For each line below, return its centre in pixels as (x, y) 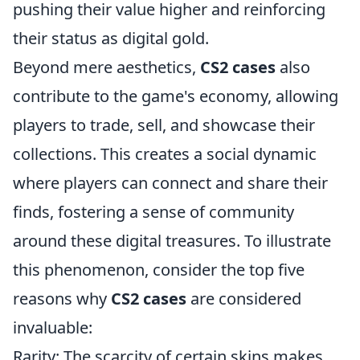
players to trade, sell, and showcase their (164, 125)
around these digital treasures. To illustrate (172, 240)
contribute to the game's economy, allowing (176, 96)
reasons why (62, 298)
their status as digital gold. (111, 38)
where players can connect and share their (170, 182)
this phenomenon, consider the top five (159, 269)
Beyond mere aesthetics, (106, 67)
